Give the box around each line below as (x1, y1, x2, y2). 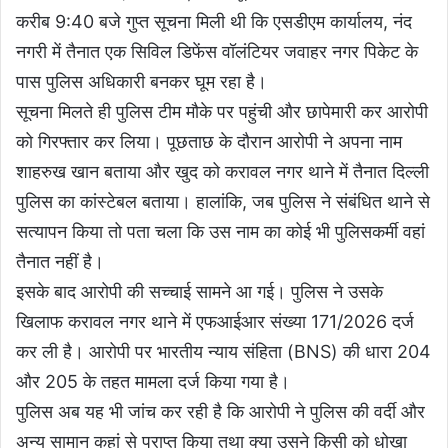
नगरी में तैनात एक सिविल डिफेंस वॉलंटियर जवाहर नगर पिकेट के (16, 41, 418, 63)
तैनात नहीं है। (16, 251, 104, 273)
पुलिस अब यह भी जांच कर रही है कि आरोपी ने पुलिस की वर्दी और (16, 401, 425, 423)
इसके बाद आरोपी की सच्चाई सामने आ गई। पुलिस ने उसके (16, 281, 383, 303)
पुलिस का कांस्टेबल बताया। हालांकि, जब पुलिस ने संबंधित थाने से (16, 191, 430, 213)
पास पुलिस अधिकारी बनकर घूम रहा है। (16, 71, 267, 93)
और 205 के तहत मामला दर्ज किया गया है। (16, 371, 290, 393)
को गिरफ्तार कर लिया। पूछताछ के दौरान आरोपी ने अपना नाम (16, 131, 402, 153)
